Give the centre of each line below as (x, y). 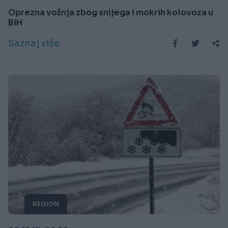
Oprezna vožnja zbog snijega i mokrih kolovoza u (111, 12)
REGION (46, 204)
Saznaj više (34, 43)
